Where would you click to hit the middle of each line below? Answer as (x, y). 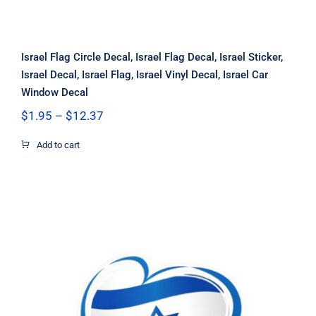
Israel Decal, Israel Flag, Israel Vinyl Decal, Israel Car (144, 74)
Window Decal (54, 92)
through (123, 157)
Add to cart (58, 145)
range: (119, 129)
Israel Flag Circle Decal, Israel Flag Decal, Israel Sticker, (152, 57)
